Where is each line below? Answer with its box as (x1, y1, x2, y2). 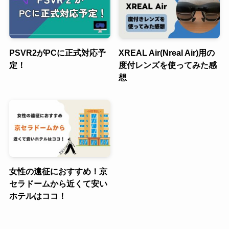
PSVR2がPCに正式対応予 (9, 48, 106, 58)
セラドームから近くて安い (9, 178, 107, 188)
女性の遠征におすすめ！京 (9, 166, 107, 176)
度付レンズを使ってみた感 (119, 60, 217, 70)
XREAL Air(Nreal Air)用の (119, 48, 215, 58)
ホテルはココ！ (9, 191, 66, 200)
